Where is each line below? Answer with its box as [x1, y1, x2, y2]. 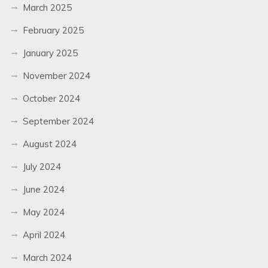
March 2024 [22, 251, 72, 263]
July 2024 [22, 160, 61, 172]
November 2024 [22, 69, 90, 81]
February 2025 [22, 24, 84, 36]
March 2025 [22, 1, 72, 13]
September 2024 [22, 115, 94, 127]
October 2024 [22, 92, 80, 104]
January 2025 [22, 47, 78, 59]
